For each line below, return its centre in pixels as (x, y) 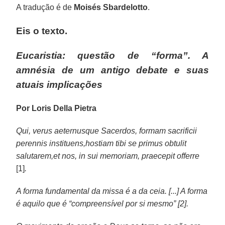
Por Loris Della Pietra (57, 108)
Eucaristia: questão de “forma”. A (113, 55)
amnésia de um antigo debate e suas (113, 70)
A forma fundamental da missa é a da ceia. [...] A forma (112, 191)
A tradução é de (45, 7)
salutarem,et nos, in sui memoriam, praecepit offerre (108, 156)
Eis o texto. (42, 31)
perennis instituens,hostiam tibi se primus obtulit (101, 143)
